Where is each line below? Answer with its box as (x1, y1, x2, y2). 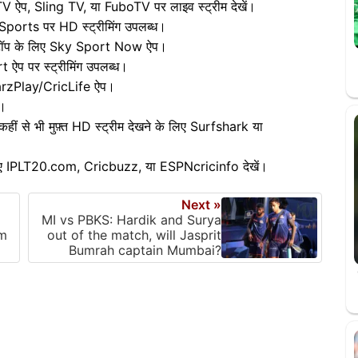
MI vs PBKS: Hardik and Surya (42, 211, 221, 228)
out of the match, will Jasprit (47, 226, 221, 243)
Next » (181, 196, 221, 213)
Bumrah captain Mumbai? (69, 241, 221, 258)
